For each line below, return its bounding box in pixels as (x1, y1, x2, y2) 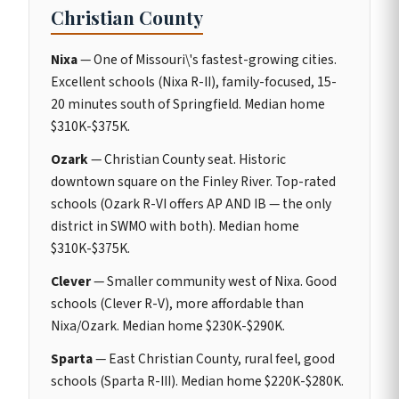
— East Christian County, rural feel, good (93, 348, 335, 369)
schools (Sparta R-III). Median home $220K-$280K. (51, 370, 344, 391)
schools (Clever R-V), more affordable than (51, 293, 304, 313)
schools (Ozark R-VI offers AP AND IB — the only (51, 193, 331, 214)
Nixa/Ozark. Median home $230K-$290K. (51, 315, 285, 336)
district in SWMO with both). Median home (51, 216, 299, 236)
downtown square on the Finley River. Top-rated (51, 171, 336, 191)
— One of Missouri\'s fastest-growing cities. (77, 49, 337, 69)
